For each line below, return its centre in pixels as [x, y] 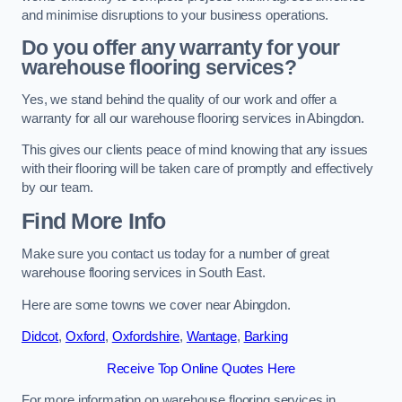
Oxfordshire [146, 337]
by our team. [58, 188]
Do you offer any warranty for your [181, 48]
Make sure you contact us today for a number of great [175, 254]
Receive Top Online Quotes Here [201, 368]
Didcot [40, 337]
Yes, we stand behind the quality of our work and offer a [179, 99]
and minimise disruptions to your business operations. [175, 15]
